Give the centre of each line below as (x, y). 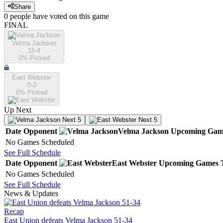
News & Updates (31, 194)
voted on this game (78, 16)
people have (29, 16)
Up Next (18, 110)
